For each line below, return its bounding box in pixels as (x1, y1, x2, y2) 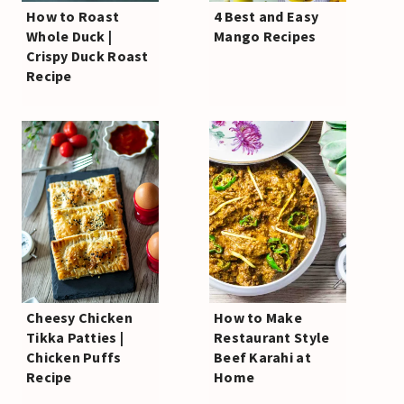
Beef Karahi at (214, 348, 311, 367)
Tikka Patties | (26, 328, 124, 347)
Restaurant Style (214, 328, 330, 347)
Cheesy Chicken (26, 308, 133, 327)
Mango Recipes (214, 27, 317, 46)
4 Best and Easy (214, 7, 319, 26)
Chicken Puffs (26, 348, 122, 367)
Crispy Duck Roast (26, 47, 149, 66)
